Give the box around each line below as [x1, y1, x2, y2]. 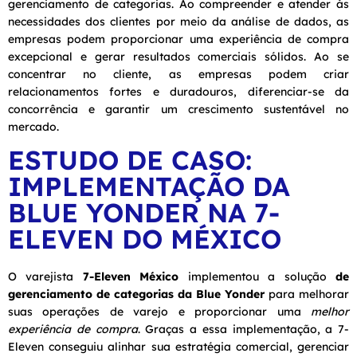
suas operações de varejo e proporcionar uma [8, 304, 311, 319]
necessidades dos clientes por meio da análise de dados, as [8, 14, 349, 29]
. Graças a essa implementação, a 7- [137, 321, 349, 336]
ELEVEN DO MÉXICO [8, 222, 281, 255]
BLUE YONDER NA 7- [8, 195, 280, 229]
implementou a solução [178, 269, 336, 284]
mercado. [8, 119, 59, 134]
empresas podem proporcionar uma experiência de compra [8, 31, 349, 46]
